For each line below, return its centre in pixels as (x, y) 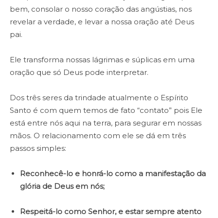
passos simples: (38, 148)
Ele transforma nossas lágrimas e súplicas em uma (102, 60)
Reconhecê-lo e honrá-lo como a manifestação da (113, 174)
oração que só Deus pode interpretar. (79, 73)
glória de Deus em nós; (62, 186)
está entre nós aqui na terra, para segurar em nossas (106, 123)
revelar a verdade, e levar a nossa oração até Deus (102, 22)
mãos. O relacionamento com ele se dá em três (98, 136)
